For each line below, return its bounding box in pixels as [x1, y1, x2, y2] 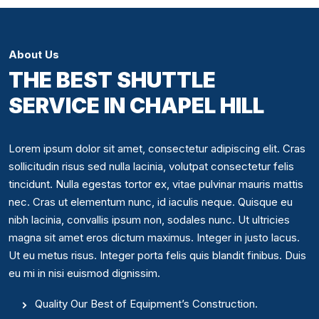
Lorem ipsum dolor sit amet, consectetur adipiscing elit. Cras [9, 141, 305, 155]
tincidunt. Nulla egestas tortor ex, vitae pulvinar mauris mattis [9, 177, 303, 191]
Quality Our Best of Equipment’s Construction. [35, 296, 258, 310]
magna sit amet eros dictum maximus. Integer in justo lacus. [9, 230, 300, 244]
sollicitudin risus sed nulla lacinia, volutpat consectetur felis [9, 159, 294, 173]
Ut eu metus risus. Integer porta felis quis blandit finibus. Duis [9, 248, 306, 262]
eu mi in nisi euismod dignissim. [9, 266, 160, 280]
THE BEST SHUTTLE [9, 66, 216, 93]
